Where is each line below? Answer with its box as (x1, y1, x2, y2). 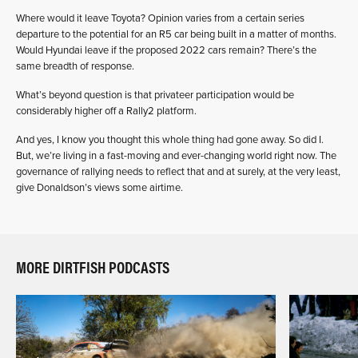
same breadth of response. (16, 59, 134, 73)
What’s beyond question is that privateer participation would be (16, 88, 294, 101)
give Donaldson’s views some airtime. (16, 181, 183, 194)
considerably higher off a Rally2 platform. (16, 104, 197, 117)
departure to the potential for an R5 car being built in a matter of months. (16, 27, 336, 41)
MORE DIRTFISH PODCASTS (16, 254, 169, 278)
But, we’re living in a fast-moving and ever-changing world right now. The (16, 149, 336, 162)
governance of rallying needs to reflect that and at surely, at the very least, (16, 165, 340, 178)
